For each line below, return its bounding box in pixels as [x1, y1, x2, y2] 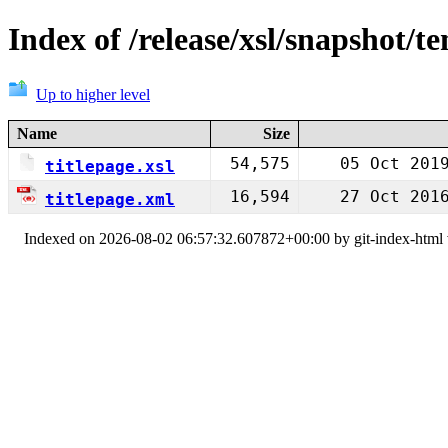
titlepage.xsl [45, 156, 175, 176]
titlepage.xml [45, 189, 175, 209]
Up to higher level [36, 85, 150, 103]
